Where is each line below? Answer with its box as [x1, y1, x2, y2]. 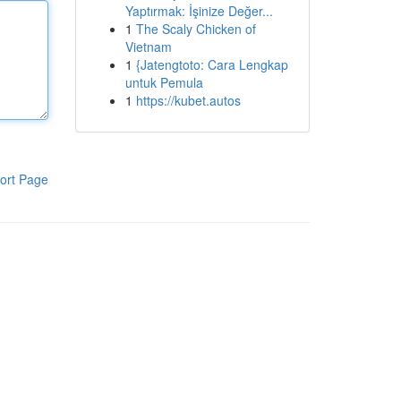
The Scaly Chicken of [135, 20, 256, 38]
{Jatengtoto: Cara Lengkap [135, 55, 288, 73]
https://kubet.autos [135, 91, 241, 109]
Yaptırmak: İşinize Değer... [124, 2, 273, 20]
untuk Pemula [124, 73, 203, 91]
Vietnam [124, 38, 172, 55]
